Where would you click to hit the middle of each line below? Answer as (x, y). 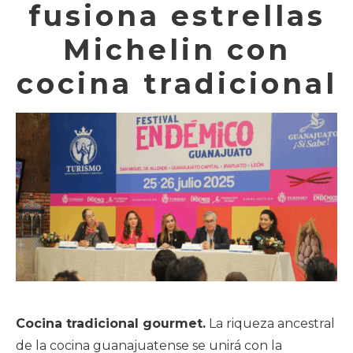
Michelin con (176, 49)
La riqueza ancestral (270, 323)
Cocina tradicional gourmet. (111, 323)
